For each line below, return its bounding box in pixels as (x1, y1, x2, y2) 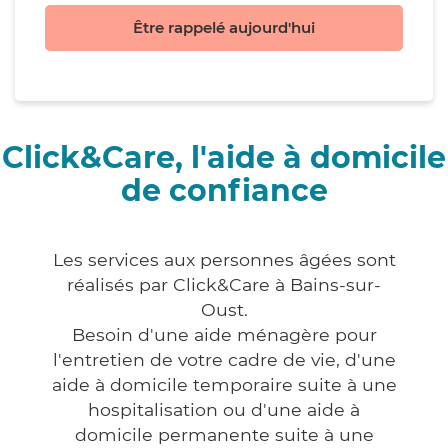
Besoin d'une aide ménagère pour (71, 324, 377, 346)
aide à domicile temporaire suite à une (51, 374, 397, 396)
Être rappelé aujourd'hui (133, 18, 315, 38)
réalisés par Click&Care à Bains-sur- (67, 274, 381, 296)
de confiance (120, 172, 328, 210)
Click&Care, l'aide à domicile (2, 139, 446, 177)
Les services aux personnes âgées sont (52, 249, 396, 271)
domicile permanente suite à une (74, 424, 374, 446)
